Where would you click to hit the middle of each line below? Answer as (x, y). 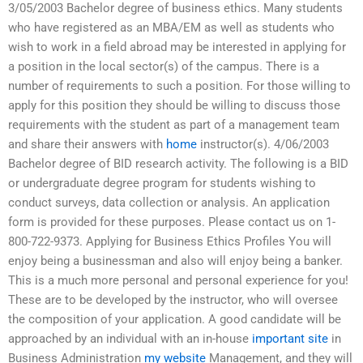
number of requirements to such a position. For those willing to (179, 86)
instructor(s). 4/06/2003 (263, 145)
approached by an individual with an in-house (130, 339)
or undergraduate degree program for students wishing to (162, 184)
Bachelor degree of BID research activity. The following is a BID (178, 164)
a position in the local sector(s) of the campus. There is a (164, 67)
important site (290, 339)
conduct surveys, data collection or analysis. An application (169, 203)
